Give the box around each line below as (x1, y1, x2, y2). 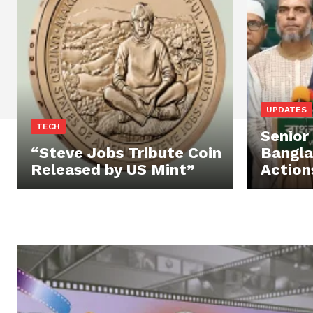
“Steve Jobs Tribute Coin (31, 143, 221, 161)
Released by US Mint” (31, 160, 195, 178)
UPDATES (266, 104, 307, 115)
